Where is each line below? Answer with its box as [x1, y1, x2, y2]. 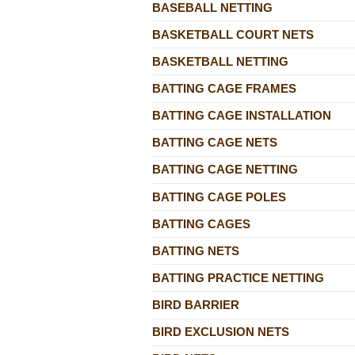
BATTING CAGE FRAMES [152, 82, 296, 95]
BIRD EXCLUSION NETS [152, 325, 289, 339]
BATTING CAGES [152, 216, 250, 231]
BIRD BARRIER [152, 298, 239, 311]
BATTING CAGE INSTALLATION [152, 109, 331, 123]
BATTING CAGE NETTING [152, 162, 298, 177]
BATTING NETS [152, 243, 239, 258]
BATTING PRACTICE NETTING [152, 270, 324, 284]
